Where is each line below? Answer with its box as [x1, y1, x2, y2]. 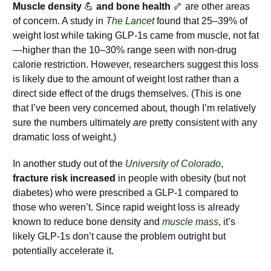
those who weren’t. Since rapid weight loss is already [12, 202, 240, 213]
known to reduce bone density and [12, 217, 160, 227]
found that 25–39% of [156, 16, 247, 27]
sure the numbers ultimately [12, 117, 133, 128]
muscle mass [159, 217, 218, 227]
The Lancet [103, 16, 154, 27]
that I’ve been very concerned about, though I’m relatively [12, 103, 256, 114]
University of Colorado [122, 158, 221, 169]
